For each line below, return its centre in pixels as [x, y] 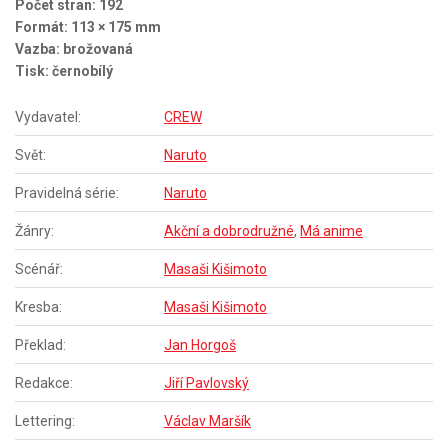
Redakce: [44, 383]
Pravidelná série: [67, 193]
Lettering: [45, 421]
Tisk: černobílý [64, 71]
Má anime [331, 231]
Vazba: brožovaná [74, 49]
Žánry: [34, 231]
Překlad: [40, 345]
